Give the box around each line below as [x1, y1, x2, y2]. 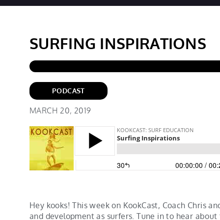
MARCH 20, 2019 [29, 106, 91, 115]
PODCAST [52, 86, 85, 95]
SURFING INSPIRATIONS [29, 33, 206, 53]
